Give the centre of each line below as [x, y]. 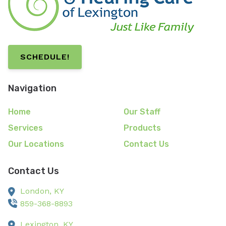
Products [142, 128]
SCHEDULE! [45, 57]
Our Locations [36, 144]
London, [37, 191]
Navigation [32, 89]
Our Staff [142, 111]
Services [25, 128]
